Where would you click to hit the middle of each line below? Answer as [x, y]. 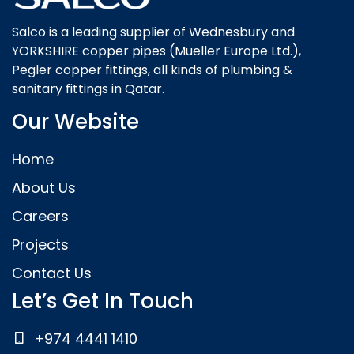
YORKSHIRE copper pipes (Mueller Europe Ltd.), [156, 51]
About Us [44, 187]
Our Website [75, 121]
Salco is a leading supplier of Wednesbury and [153, 32]
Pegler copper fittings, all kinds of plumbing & [152, 70]
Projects [40, 244]
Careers [40, 216]
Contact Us [52, 273]
